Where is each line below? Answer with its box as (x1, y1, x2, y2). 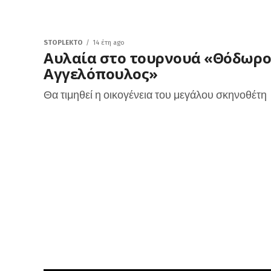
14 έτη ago (93, 39, 125, 47)
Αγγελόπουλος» (44, 64, 158, 83)
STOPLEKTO (44, 39, 83, 47)
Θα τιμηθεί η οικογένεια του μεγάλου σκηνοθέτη (44, 88, 267, 102)
